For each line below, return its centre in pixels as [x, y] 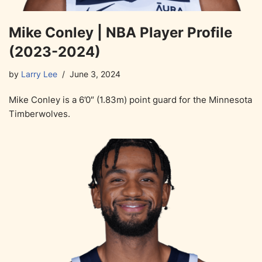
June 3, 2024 [95, 75]
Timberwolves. [39, 114]
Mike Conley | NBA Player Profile [120, 33]
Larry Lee [39, 75]
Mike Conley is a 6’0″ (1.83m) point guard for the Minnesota [130, 100]
